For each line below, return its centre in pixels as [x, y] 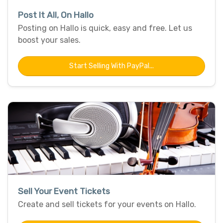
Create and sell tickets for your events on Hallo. [107, 204]
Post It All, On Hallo [56, 15]
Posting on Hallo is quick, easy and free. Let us [105, 28]
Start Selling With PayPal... [111, 66]
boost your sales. [49, 40]
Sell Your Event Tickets [64, 191]
